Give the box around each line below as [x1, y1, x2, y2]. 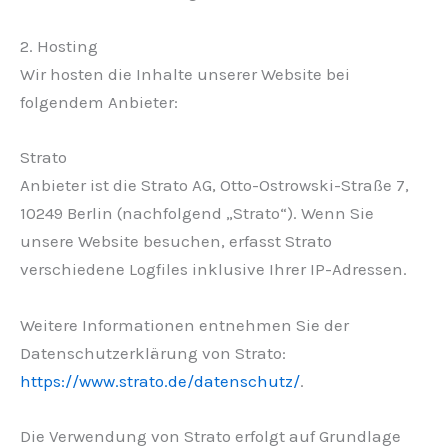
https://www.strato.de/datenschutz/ [20, 370, 300, 391]
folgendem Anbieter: [20, 92, 178, 113]
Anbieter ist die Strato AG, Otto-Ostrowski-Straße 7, [20, 175, 409, 196]
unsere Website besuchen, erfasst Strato [20, 231, 332, 252]
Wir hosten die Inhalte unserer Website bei [20, 64, 350, 85]
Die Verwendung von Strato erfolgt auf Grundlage [20, 425, 401, 446]
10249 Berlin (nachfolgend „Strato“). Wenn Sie [20, 203, 374, 224]
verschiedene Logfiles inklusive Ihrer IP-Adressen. [20, 259, 407, 280]
